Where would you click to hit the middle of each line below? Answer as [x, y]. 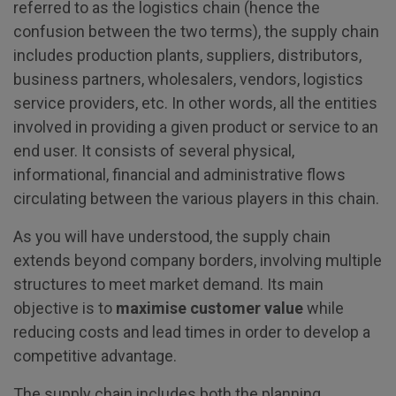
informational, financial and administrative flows [179, 175]
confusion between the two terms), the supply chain [196, 31]
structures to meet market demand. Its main [168, 284]
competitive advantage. [95, 356]
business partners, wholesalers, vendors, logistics [188, 79]
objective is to [65, 308]
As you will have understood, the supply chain [172, 236]
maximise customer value [209, 308]
